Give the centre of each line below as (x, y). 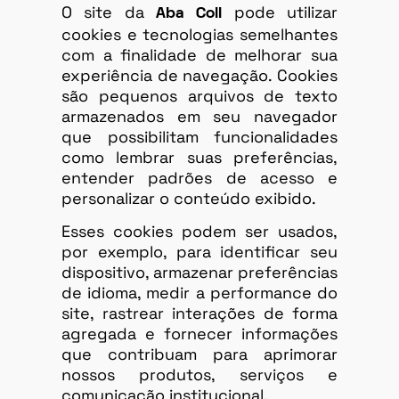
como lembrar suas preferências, (199, 157)
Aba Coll (189, 13)
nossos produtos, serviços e (199, 375)
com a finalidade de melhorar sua (199, 54)
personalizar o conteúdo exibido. (189, 198)
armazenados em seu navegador (199, 116)
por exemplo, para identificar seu (199, 252)
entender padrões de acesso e (199, 177)
